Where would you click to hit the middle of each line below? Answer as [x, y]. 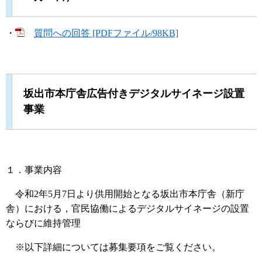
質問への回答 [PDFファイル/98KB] [106, 33]
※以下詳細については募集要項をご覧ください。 [113, 247]
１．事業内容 [34, 170]
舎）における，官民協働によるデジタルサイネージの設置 [127, 209]
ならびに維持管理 [43, 223]
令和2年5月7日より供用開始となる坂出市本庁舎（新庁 [125, 194]
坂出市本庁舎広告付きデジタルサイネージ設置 [134, 94]
